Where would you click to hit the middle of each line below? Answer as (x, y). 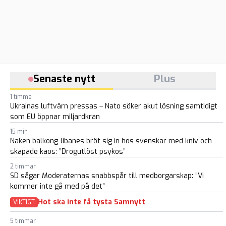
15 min (19, 131)
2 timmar (23, 166)
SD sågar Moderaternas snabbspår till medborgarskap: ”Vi (107, 176)
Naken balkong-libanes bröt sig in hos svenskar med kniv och (111, 141)
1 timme (21, 97)
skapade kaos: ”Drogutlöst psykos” (68, 151)
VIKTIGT (24, 202)
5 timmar (23, 221)
